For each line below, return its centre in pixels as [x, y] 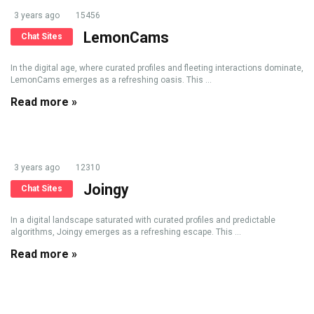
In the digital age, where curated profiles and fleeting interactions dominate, [157, 68]
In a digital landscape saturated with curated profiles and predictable [143, 220]
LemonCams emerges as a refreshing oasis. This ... [111, 80]
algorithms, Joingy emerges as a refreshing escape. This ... [126, 232]
